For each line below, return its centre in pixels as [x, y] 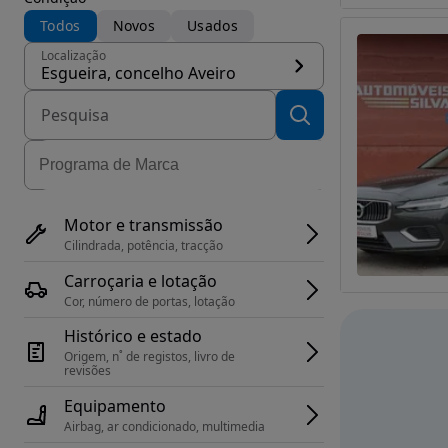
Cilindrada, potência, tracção [143, 245]
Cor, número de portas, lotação [149, 301]
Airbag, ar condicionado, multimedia [164, 426]
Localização [73, 55]
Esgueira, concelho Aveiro [138, 73]
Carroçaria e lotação [140, 280]
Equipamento [115, 405]
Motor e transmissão [143, 224]
